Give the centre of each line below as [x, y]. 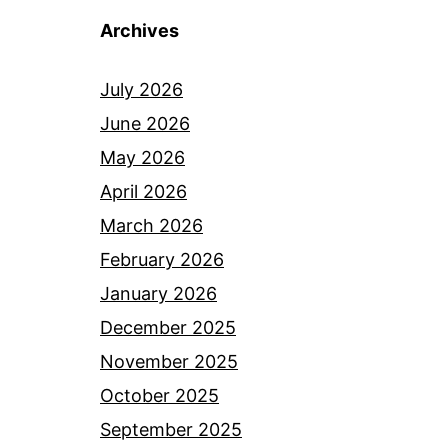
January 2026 [158, 294]
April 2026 [143, 192]
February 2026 [162, 260]
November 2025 [169, 362]
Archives [139, 31]
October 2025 [159, 396]
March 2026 [151, 226]
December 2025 [168, 328]
